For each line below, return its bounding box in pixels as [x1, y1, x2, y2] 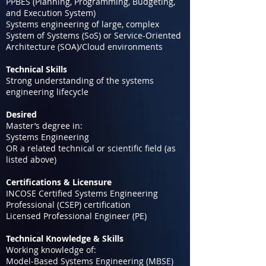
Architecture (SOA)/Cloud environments [6, 41, 163, 52]
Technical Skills [6, 64, 67, 75]
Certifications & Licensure [6, 176, 112, 188]
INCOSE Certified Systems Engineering [6, 188, 158, 199]
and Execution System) [6, 7, 96, 18]
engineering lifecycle [6, 86, 88, 97]
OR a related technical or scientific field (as [6, 142, 176, 154]
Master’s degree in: [6, 120, 83, 131]
